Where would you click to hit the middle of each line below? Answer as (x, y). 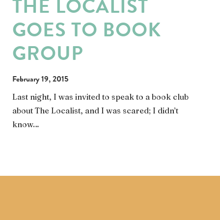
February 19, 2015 (40, 79)
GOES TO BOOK (87, 30)
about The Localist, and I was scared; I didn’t (95, 110)
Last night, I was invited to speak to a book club (100, 97)
